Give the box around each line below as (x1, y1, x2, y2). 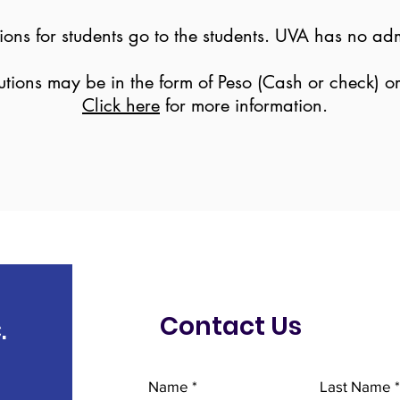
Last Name (319, 378, 391, 395)
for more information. (160, 94, 328, 117)
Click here (82, 94, 160, 117)
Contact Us (159, 309, 302, 344)
